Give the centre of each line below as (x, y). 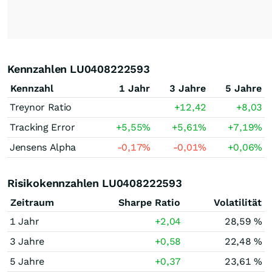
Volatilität (238, 202)
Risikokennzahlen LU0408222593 (95, 183)
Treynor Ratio (41, 107)
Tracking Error (42, 127)
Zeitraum (32, 202)
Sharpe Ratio (149, 202)
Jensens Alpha (43, 147)
